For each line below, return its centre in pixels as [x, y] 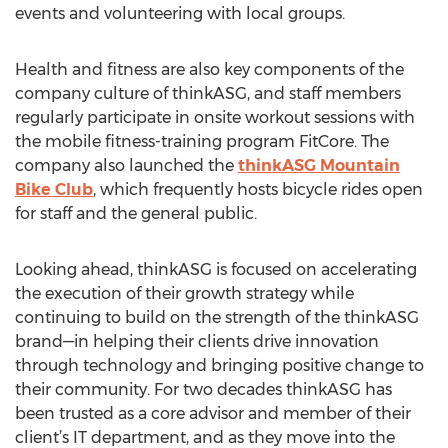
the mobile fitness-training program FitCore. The [202, 141]
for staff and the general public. [136, 213]
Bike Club [54, 189]
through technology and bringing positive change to [219, 365]
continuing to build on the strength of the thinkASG [217, 317]
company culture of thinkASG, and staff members [208, 93]
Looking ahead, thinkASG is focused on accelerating [216, 269]
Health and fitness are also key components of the [209, 69]
